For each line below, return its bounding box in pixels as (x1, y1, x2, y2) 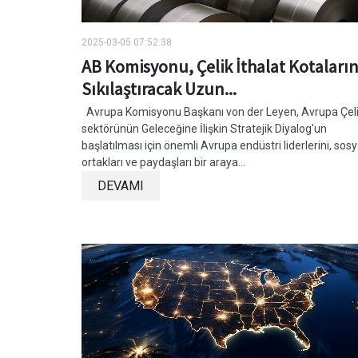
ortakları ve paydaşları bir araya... (82, 156, 245, 169)
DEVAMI (97, 178, 144, 194)
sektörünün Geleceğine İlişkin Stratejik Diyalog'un (82, 122, 327, 136)
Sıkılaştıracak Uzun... (82, 78, 237, 101)
